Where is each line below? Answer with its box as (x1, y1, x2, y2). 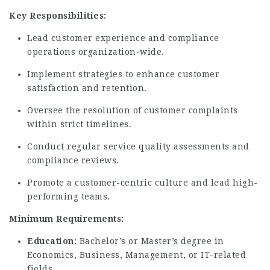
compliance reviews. (27, 155, 119, 165)
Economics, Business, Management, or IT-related (27, 250, 246, 260)
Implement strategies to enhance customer (27, 69, 219, 79)
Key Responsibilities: (9, 11, 107, 20)
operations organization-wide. (27, 47, 165, 57)
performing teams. (27, 192, 110, 201)
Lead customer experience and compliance (27, 33, 219, 43)
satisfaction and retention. (27, 83, 147, 93)
